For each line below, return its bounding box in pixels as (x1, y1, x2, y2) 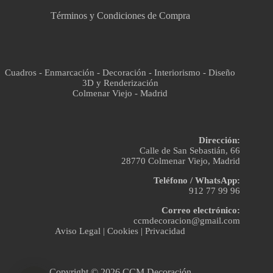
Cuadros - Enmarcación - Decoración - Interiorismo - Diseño (5, 68, 236, 78)
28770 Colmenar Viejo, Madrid (121, 156, 241, 166)
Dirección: (199, 135, 241, 146)
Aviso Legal (55, 226, 101, 236)
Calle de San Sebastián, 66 (140, 146, 241, 156)
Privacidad (145, 226, 186, 236)
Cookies (107, 226, 139, 236)
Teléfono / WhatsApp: (154, 175, 241, 186)
